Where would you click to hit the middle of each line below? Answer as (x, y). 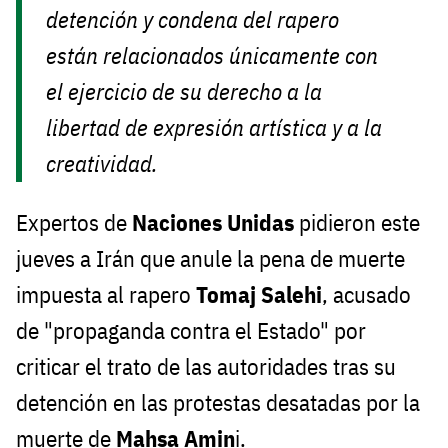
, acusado (366, 295)
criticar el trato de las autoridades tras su (206, 367)
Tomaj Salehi (259, 295)
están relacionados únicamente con (212, 56)
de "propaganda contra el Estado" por (191, 331)
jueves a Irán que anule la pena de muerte (210, 259)
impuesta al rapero (106, 295)
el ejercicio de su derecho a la (184, 92)
